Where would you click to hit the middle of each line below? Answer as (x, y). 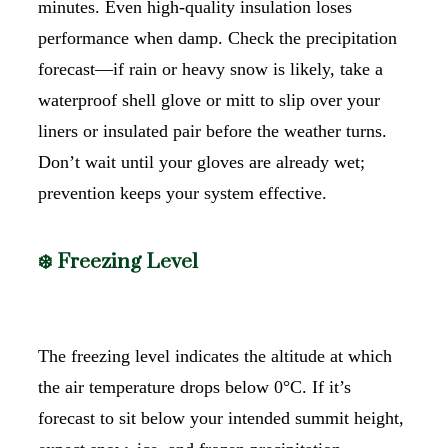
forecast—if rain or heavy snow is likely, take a (210, 69)
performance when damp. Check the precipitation (217, 38)
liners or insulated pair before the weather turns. (212, 131)
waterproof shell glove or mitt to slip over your (209, 100)
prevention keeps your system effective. (182, 193)
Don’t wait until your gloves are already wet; (201, 162)
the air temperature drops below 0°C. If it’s (194, 387)
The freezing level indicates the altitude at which (215, 356)
